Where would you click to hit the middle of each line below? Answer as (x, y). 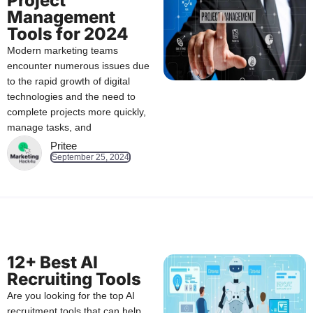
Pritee (64, 146)
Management (61, 17)
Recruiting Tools (74, 279)
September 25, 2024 (90, 158)
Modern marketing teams (63, 51)
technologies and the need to (71, 97)
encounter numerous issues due (78, 66)
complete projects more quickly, (77, 112)
